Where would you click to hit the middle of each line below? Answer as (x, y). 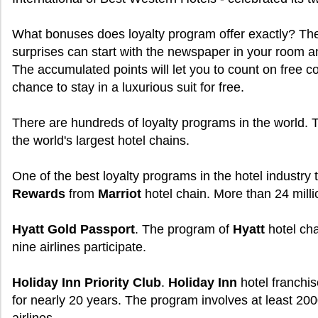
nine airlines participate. (79, 247)
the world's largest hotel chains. (101, 141)
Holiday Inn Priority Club (87, 283)
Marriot (120, 194)
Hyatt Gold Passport (73, 229)
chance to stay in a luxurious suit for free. (128, 87)
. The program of (184, 229)
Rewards (39, 194)
